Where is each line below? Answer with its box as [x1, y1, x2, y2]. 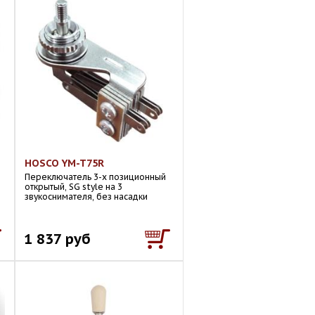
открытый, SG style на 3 [25, 181, 122, 192]
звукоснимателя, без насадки [25, 191, 148, 202]
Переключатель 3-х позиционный [25, 172, 166, 182]
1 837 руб [24, 229, 91, 248]
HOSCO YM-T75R [25, 157, 104, 169]
